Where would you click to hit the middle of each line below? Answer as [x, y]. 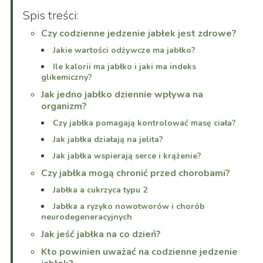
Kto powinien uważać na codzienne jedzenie [139, 252]
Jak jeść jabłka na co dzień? [101, 235]
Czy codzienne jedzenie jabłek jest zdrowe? [139, 34]
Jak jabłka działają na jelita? [108, 140]
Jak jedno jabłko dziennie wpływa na [122, 95]
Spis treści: [50, 16]
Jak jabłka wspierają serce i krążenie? [127, 156]
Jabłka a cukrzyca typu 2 [100, 190]
